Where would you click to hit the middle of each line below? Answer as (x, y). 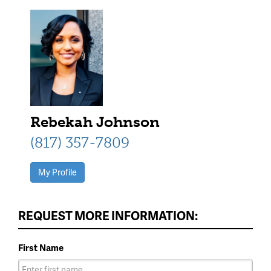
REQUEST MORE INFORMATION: (108, 215)
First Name (41, 247)
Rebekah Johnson (95, 122)
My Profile (57, 172)
